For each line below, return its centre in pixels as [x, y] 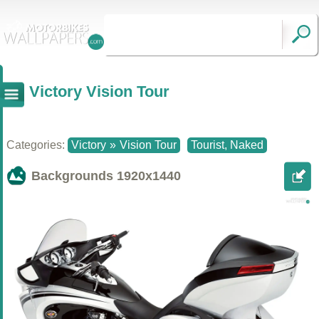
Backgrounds [74, 176]
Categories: [37, 145]
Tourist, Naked [227, 145]
